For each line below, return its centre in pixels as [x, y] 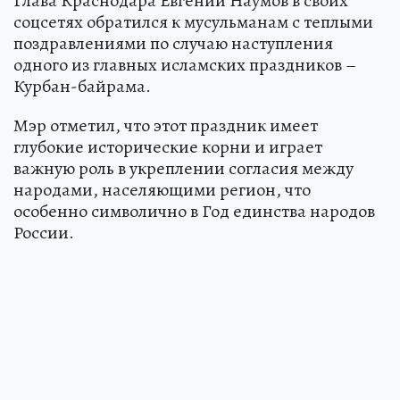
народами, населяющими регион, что [162, 190]
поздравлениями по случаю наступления [173, 44]
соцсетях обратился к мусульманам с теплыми [193, 22]
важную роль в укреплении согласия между [183, 169]
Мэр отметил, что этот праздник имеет [166, 126]
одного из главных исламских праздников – [185, 65]
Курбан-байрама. [82, 87]
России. [44, 233]
